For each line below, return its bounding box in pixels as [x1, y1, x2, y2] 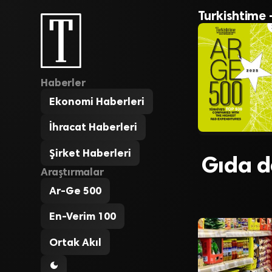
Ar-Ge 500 [49, 184, 102, 197]
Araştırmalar [41, 165, 104, 178]
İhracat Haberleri [49, 121, 138, 134]
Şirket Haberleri [49, 146, 132, 159]
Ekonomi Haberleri [49, 95, 145, 108]
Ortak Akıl [49, 236, 102, 248]
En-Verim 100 [49, 210, 117, 223]
